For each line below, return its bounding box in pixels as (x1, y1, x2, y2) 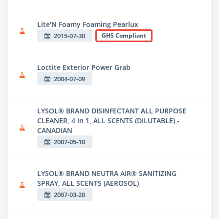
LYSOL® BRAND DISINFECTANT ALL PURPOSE (37, 106, 186, 115)
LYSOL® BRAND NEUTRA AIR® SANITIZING (37, 168, 176, 178)
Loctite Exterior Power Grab (37, 63, 131, 72)
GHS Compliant (102, 31, 146, 40)
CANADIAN (37, 125, 72, 135)
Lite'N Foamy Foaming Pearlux (37, 19, 138, 29)
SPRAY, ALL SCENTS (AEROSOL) (37, 178, 139, 188)
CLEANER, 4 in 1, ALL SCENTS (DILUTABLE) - (37, 115, 179, 125)
